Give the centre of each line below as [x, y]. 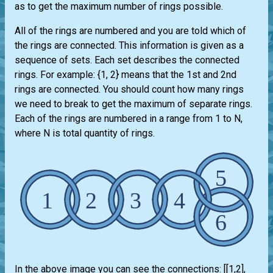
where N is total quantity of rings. [85, 133]
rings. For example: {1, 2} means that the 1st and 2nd [126, 75]
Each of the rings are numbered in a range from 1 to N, [129, 119]
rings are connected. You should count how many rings [129, 90]
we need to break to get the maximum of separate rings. [133, 104]
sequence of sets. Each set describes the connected [127, 60]
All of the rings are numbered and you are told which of [130, 31]
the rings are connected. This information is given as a [129, 46]
